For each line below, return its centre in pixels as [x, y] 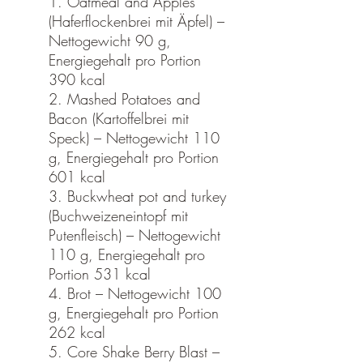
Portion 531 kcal [100, 273]
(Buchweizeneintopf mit [118, 215]
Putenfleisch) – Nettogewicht [135, 235]
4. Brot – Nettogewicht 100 [135, 293]
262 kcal [77, 332]
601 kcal [77, 176]
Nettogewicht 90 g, [110, 40]
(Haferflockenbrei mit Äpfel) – [137, 21]
